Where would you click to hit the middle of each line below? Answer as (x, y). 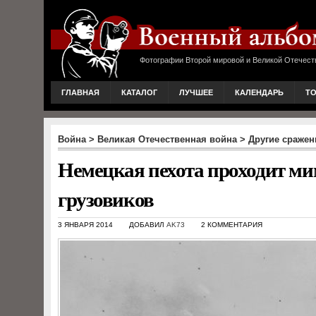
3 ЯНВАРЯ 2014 (85, 225)
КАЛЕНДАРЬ (259, 92)
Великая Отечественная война (167, 139)
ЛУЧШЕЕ (196, 92)
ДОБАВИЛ (148, 225)
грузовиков (106, 199)
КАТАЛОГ (139, 92)
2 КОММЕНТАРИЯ (232, 225)
